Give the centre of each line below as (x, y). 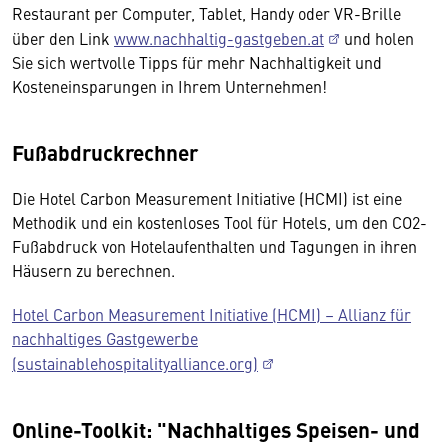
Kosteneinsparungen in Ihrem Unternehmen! (169, 86)
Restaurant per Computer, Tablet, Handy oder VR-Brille (206, 13)
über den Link (63, 38)
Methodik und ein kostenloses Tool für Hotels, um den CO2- (219, 222)
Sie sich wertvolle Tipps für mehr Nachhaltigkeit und (197, 62)
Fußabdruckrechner (105, 152)
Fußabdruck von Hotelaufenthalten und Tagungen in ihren (214, 246)
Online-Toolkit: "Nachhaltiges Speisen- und (216, 429)
